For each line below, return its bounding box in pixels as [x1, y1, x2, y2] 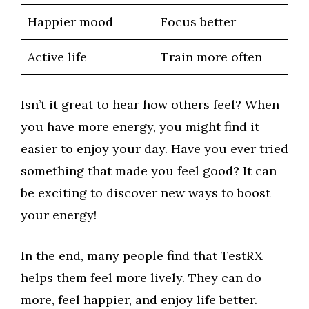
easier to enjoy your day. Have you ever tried [21, 141, 288, 157]
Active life [28, 49, 87, 65]
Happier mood [28, 14, 113, 30]
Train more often [161, 49, 262, 65]
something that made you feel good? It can [21, 163, 277, 179]
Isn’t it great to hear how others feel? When [21, 97, 279, 112]
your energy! [21, 207, 97, 223]
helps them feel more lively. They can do [21, 270, 261, 286]
